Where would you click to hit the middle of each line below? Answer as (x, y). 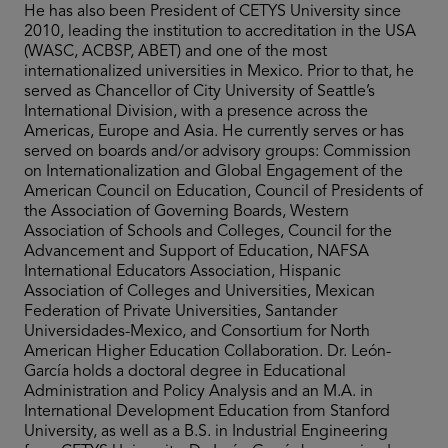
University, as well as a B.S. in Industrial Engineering (206, 432)
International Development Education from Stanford (207, 412)
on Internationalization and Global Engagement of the (213, 172)
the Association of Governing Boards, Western (186, 212)
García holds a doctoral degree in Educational (185, 372)
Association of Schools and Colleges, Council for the (208, 232)
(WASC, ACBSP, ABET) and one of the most (175, 52)
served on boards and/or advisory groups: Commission (217, 152)
